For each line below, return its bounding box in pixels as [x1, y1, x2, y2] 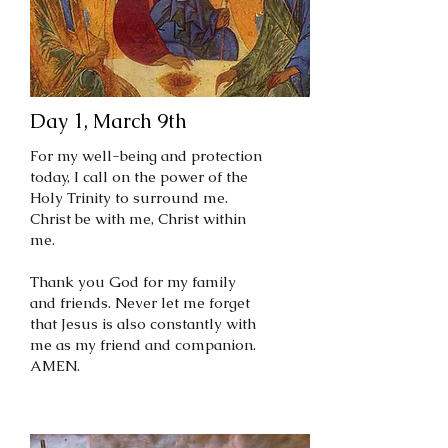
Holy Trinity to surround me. [30, 188, 228, 207]
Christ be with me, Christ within [30, 209, 246, 228]
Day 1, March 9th [30, 108, 187, 134]
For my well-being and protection [30, 146, 262, 165]
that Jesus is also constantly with [30, 314, 256, 333]
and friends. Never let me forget [30, 293, 250, 312]
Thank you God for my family [30, 272, 236, 291]
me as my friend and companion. [30, 335, 256, 354]
